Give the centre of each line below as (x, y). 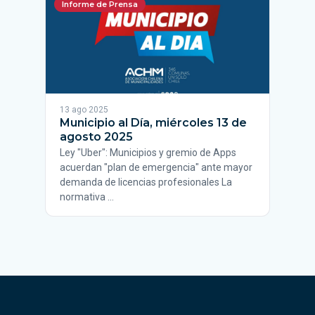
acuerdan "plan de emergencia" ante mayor (156, 167)
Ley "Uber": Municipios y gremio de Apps (148, 153)
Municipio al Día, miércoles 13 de (153, 123)
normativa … (87, 197)
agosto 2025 (96, 137)
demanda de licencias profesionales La (146, 182)
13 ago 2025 (84, 110)
